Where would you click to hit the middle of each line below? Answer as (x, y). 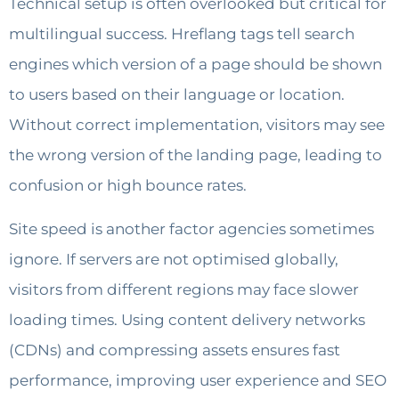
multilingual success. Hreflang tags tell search (182, 34)
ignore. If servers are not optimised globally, (174, 259)
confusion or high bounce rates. (128, 186)
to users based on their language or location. (177, 95)
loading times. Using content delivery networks (187, 319)
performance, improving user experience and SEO (198, 380)
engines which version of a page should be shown (195, 65)
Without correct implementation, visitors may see (197, 125)
